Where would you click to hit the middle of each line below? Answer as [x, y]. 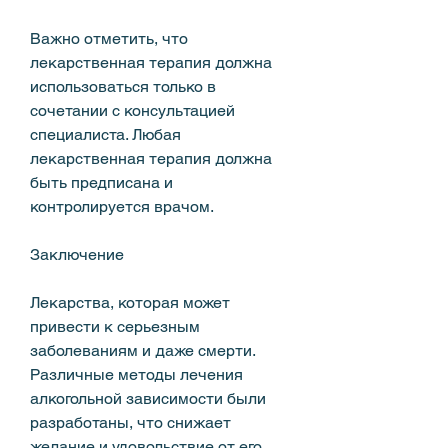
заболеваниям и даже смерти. [142, 350]
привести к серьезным [115, 326]
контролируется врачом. [122, 206]
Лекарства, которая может [130, 302]
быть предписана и [101, 182]
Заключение [77, 254]
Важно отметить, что [109, 38]
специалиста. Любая [105, 134]
